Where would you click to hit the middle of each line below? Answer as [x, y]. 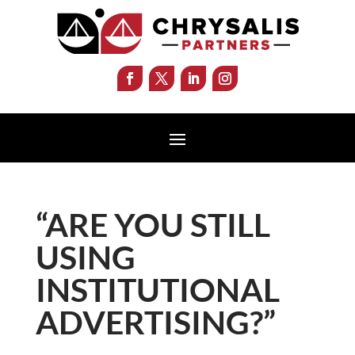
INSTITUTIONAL [157, 290]
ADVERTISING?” [155, 322]
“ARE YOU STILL [153, 225]
